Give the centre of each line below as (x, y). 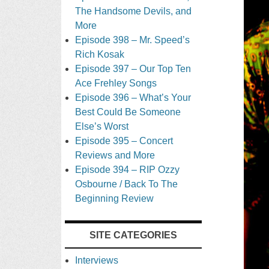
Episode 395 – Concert (124, 141)
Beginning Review (115, 198)
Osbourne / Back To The (127, 184)
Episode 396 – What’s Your (133, 97)
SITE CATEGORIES (133, 235)
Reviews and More (115, 155)
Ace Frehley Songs (116, 83)
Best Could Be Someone (128, 112)
